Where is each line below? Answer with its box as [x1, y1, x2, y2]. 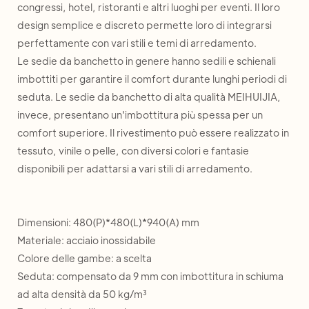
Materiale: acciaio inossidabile [17, 234, 156, 246]
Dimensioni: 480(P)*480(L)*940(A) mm [17, 216, 199, 228]
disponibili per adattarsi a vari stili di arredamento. [17, 162, 252, 175]
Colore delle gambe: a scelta [17, 252, 152, 264]
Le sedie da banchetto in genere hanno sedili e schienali [17, 54, 276, 67]
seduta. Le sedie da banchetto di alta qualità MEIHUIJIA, [17, 90, 281, 103]
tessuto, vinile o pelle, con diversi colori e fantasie [17, 144, 249, 157]
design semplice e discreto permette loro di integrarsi [17, 19, 272, 31]
